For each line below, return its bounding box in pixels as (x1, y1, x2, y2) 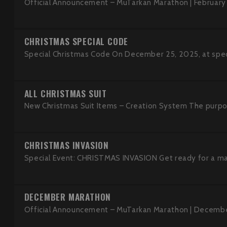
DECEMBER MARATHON (24, 190, 111, 204)
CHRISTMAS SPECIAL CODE (24, 34, 129, 48)
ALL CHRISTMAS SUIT (24, 86, 107, 100)
